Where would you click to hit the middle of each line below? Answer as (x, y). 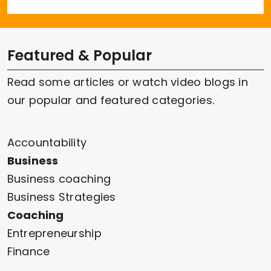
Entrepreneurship (54, 233)
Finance (28, 252)
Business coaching (59, 179)
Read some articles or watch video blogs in (127, 82)
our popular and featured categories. (111, 100)
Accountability (47, 143)
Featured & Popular (79, 56)
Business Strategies (61, 197)
